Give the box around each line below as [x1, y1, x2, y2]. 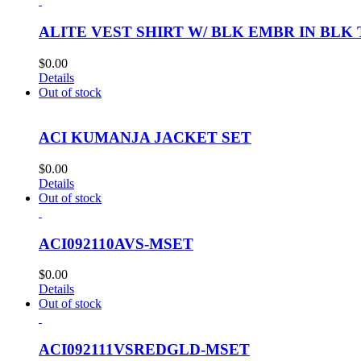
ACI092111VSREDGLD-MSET [39, 341, 250, 359]
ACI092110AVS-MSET [39, 234, 193, 252]
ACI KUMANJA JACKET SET [39, 129, 251, 147]
